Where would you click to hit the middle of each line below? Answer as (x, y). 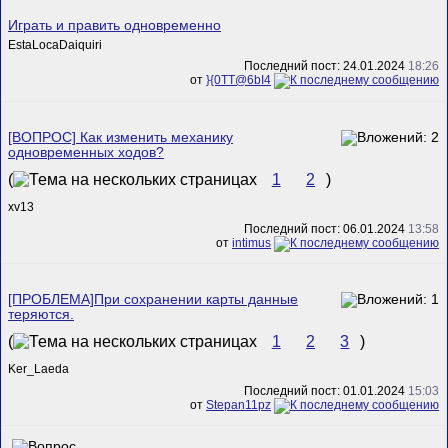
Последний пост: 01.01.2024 (326, 390)
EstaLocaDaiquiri (55, 44)
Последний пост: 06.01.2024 (326, 228)
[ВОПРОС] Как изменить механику (120, 137)
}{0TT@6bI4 (238, 80)
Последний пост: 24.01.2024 (326, 66)
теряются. (41, 314)
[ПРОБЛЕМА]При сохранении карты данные (153, 299)
